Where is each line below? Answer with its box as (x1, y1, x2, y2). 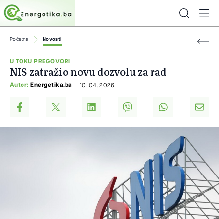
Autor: (10, 82, 31, 88)
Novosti (42, 37, 62, 42)
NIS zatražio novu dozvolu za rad (10, 64, 167, 79)
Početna (10, 37, 29, 42)
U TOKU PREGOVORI (10, 58, 70, 65)
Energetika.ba (30, 82, 72, 88)
